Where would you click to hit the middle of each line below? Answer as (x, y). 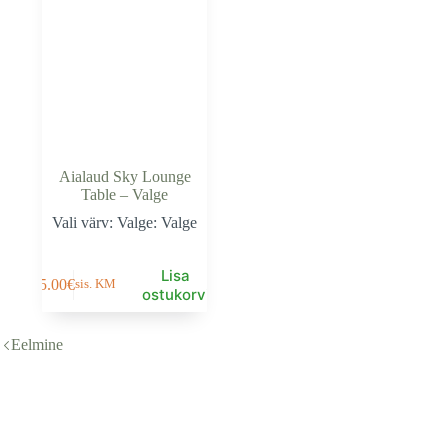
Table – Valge (125, 195)
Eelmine (37, 345)
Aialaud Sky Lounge (124, 177)
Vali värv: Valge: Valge (125, 223)
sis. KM (95, 284)
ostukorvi (175, 294)
